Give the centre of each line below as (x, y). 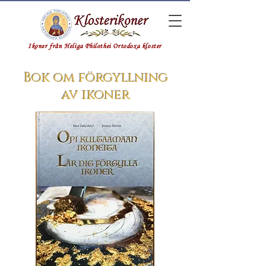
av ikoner (96, 95)
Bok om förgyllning (96, 78)
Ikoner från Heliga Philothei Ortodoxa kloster (94, 47)
